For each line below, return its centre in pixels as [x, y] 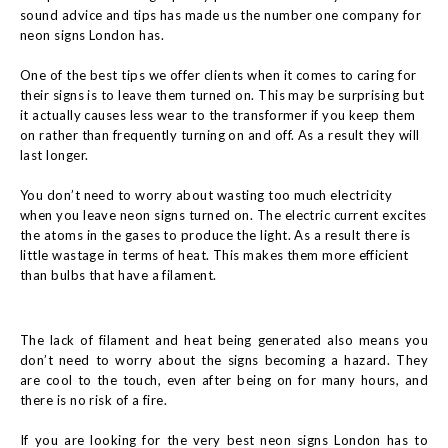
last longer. [54, 155]
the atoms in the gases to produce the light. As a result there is [215, 235]
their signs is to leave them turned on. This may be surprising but [222, 95]
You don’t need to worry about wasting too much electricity [206, 195]
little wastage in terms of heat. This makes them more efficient [214, 255]
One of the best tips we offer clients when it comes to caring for [218, 75]
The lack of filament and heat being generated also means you [224, 340]
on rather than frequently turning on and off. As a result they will [220, 135]
